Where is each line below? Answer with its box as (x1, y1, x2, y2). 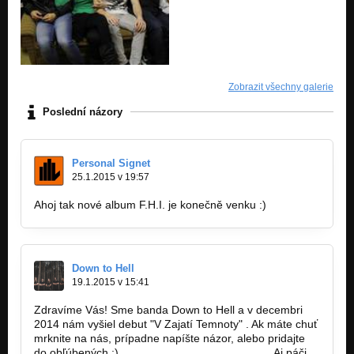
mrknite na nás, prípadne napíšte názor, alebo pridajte (34, 331, 305, 345)
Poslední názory (43, 106, 122, 119)
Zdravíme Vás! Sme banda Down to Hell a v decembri (34, 303, 303, 316)
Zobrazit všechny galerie (228, 81, 333, 92)
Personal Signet (72, 156, 150, 169)
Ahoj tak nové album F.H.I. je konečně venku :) (34, 198, 266, 211)
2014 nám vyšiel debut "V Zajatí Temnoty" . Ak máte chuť (34, 317, 318, 330)
